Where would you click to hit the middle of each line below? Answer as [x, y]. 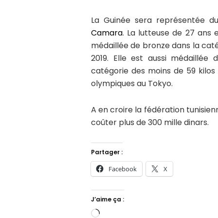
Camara [107, 33]
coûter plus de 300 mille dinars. [150, 122]
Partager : [107, 152]
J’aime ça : [108, 199]
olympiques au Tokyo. [132, 83]
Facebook [123, 169]
